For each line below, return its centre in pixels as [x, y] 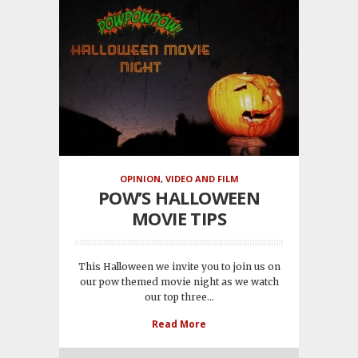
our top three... [179, 297]
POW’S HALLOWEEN [179, 198]
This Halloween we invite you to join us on [179, 267]
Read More [179, 324]
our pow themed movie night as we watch [179, 282]
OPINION [140, 179]
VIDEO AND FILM [202, 179]
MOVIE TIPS [179, 219]
